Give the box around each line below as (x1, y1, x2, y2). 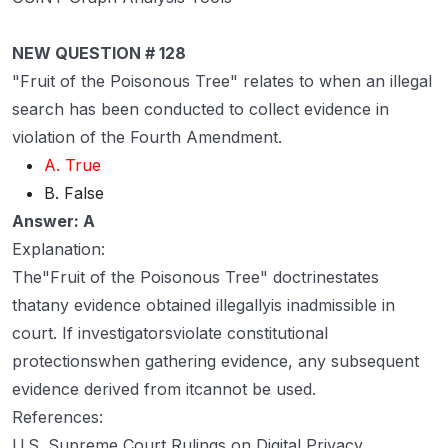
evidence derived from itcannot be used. (12, 379, 316, 400)
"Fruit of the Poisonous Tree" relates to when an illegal (12, 71, 432, 92)
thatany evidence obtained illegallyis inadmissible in (12, 295, 395, 316)
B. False (44, 183, 104, 204)
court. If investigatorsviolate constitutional (12, 323, 328, 344)
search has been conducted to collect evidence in (12, 99, 389, 120)
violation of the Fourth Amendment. (12, 127, 282, 148)
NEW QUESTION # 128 (12, 43, 186, 64)
